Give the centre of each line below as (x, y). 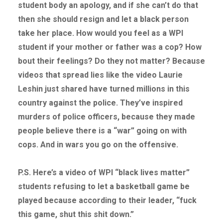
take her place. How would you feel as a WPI (100, 33)
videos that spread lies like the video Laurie (100, 75)
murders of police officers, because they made (106, 117)
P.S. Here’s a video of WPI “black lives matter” (104, 173)
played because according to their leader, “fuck (107, 201)
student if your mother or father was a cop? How (110, 47)
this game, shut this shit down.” (76, 215)
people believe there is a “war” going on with (102, 131)
